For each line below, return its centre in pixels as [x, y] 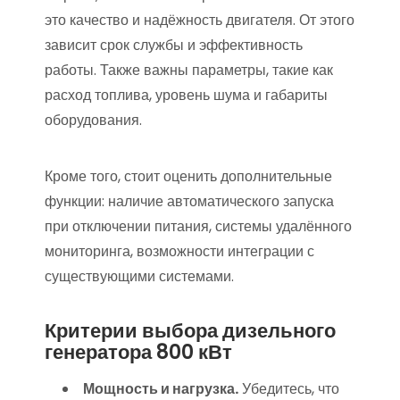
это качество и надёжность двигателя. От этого [200, 20]
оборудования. [93, 120]
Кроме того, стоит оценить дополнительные [188, 176]
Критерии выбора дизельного [190, 331]
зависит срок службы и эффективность [174, 45]
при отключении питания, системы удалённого [198, 226]
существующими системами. [139, 276]
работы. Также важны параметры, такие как [189, 70]
